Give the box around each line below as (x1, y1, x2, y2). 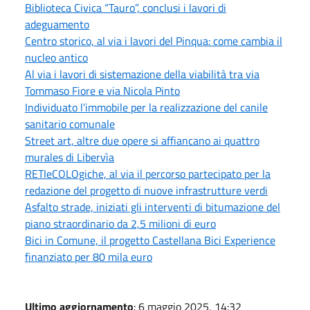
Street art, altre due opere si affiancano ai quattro (25, 131, 259, 149)
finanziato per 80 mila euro (25, 248, 152, 265)
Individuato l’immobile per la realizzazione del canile (25, 98, 268, 116)
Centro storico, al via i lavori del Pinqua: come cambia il (25, 32, 282, 49)
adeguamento (25, 15, 89, 33)
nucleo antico (25, 48, 88, 66)
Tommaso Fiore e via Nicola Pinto (25, 82, 180, 99)
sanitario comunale (25, 115, 115, 132)
